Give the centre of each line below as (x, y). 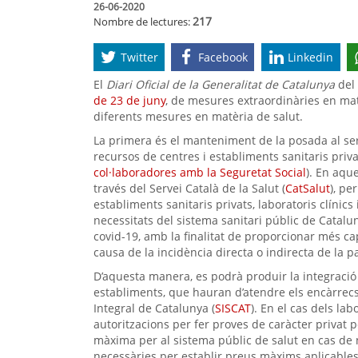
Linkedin (311, 57)
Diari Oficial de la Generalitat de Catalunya (221, 85)
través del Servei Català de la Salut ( (189, 189)
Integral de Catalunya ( (154, 308)
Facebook (223, 57)
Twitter (139, 57)
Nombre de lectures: (143, 21)
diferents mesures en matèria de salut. (198, 117)
